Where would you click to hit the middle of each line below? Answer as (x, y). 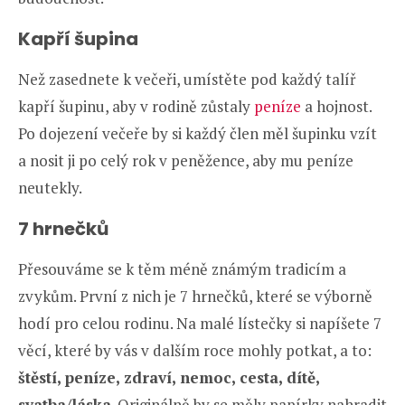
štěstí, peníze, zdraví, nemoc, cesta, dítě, (169, 378)
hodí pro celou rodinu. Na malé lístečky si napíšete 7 (200, 324)
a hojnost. (338, 107)
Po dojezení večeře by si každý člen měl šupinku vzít (198, 134)
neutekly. (50, 188)
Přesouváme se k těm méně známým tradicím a (182, 269)
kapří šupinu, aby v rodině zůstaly (136, 107)
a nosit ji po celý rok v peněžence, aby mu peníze (186, 161)
